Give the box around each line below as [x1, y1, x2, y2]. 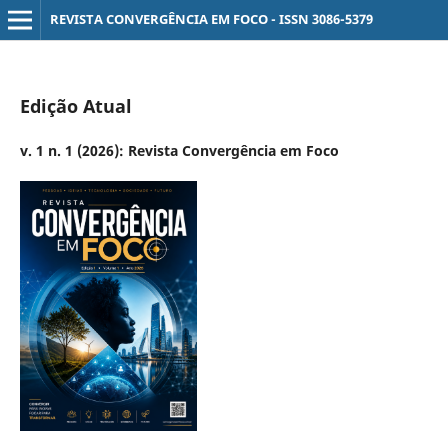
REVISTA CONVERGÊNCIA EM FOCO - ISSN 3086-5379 [49, 10, 373, 28]
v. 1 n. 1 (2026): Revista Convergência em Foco [19, 140, 339, 160]
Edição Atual [19, 93, 132, 118]
